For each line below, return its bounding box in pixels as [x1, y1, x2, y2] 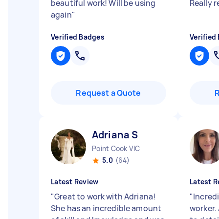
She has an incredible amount [51, 203, 162, 214]
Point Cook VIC [92, 144, 140, 153]
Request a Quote [76, 88, 141, 98]
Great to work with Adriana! [54, 191, 156, 202]
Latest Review [51, 177, 99, 186]
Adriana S [92, 128, 138, 141]
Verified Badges [51, 32, 105, 42]
